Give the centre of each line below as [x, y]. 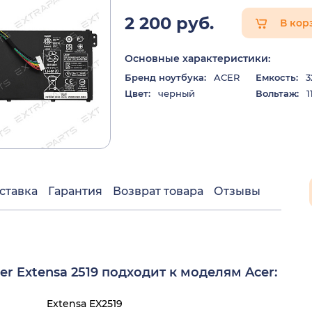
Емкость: [276, 77]
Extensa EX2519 [84, 304]
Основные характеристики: [197, 58]
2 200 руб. [169, 23]
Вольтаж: [277, 93]
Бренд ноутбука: [165, 77]
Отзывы [237, 191]
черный [175, 93]
